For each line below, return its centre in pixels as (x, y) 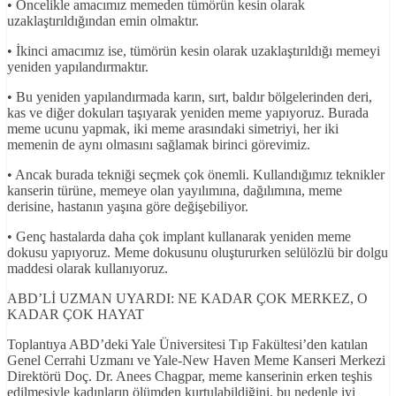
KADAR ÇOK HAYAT (76, 315)
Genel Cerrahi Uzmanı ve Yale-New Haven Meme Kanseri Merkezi (196, 361)
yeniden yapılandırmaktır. (78, 67)
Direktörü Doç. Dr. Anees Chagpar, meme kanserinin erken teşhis (190, 377)
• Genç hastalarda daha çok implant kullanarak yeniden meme (179, 237)
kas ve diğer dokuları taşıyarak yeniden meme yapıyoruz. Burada (188, 113)
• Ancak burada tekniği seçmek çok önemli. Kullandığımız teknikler (196, 175)
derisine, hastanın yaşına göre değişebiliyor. (128, 207)
